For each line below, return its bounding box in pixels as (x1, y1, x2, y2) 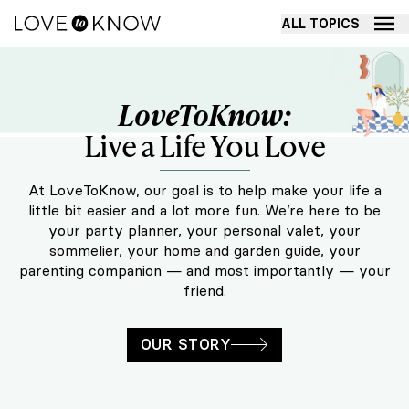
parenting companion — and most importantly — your (18, 260, 391, 279)
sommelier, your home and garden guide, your (48, 240, 361, 259)
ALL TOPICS (281, 15, 360, 32)
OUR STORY (140, 335, 232, 353)
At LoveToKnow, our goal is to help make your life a (27, 180, 382, 199)
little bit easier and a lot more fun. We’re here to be (28, 200, 381, 219)
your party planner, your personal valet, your (48, 220, 361, 239)
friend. (183, 280, 226, 299)
